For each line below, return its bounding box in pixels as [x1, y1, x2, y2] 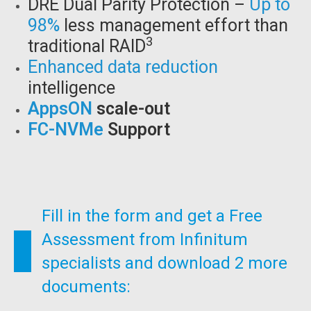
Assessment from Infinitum [42, 230, 248, 249]
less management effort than [60, 15, 288, 35]
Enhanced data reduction [28, 57, 218, 77]
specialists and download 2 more [42, 253, 287, 273]
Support [103, 119, 170, 140]
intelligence [28, 78, 115, 98]
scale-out [92, 99, 170, 119]
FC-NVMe [28, 119, 103, 140]
